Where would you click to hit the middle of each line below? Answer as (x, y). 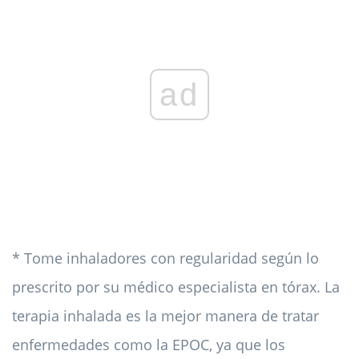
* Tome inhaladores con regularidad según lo (165, 258)
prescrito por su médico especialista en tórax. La (176, 287)
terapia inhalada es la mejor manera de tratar (165, 316)
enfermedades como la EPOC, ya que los (149, 345)
